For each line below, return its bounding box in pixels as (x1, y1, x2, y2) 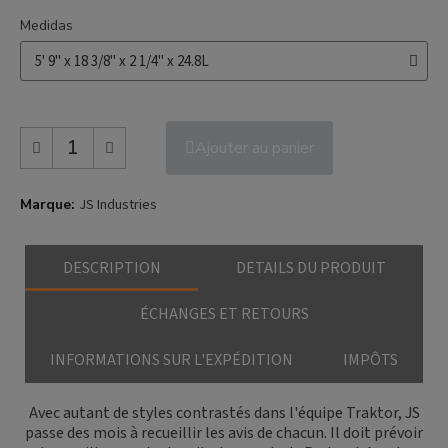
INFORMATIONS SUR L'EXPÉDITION (50, 349, 293, 372)
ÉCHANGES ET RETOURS (139, 303, 309, 326)
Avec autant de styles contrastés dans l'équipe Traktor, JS (28, 402, 420, 425)
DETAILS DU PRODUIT (235, 257, 386, 280)
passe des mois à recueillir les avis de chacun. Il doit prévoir (25, 422, 423, 445)
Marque (20, 195, 71, 215)
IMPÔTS (343, 349, 398, 372)
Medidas (20, 16, 73, 36)
